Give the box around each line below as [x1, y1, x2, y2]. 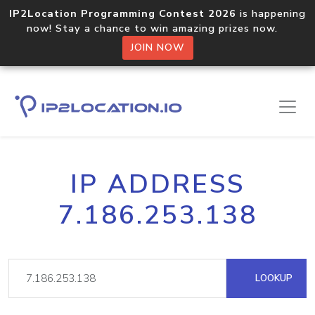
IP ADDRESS [70, 167, 245, 202]
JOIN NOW [130, 41, 185, 54]
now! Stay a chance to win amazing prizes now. [27, 21, 288, 35]
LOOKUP [252, 271, 292, 285]
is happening [236, 6, 306, 20]
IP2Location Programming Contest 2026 [9, 6, 236, 20]
